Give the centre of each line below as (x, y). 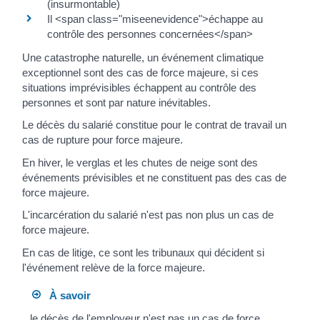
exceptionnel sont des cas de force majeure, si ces (140, 72)
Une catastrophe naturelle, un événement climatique (143, 57)
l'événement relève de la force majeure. (114, 267)
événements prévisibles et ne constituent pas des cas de (154, 177)
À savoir (66, 296)
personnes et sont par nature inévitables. (116, 102)
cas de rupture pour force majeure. (102, 140)
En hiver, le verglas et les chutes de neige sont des (140, 162)
